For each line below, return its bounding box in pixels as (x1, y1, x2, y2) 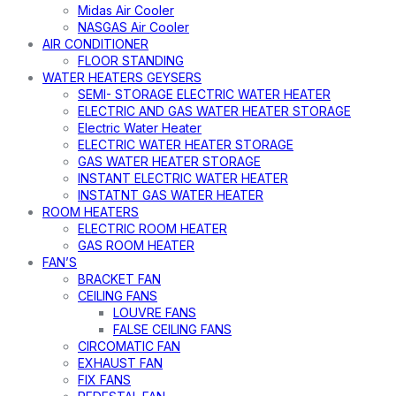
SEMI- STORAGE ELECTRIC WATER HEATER (78, 87, 331, 103)
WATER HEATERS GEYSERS (42, 70, 202, 86)
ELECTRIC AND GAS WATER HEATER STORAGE (78, 103, 351, 119)
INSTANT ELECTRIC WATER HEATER (78, 171, 288, 187)
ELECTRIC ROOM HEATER (78, 221, 227, 237)
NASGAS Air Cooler (78, 19, 189, 35)
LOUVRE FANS (113, 305, 196, 321)
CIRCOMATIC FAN (78, 339, 180, 354)
